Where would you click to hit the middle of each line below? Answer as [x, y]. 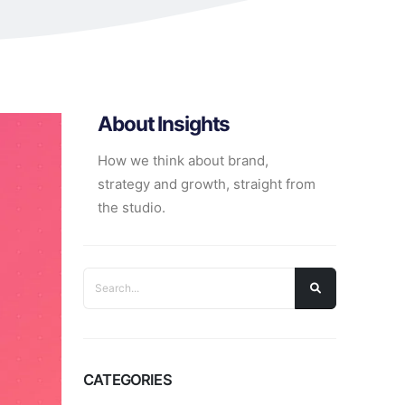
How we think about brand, [183, 160]
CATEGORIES [127, 380]
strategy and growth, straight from [207, 184]
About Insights [164, 123]
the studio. [132, 207]
